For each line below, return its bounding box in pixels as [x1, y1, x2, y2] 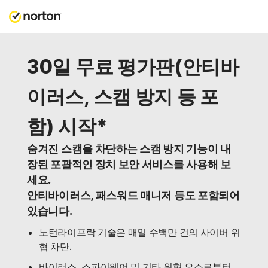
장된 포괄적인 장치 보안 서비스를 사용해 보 [27, 158, 231, 170]
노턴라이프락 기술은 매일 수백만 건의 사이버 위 [39, 226, 240, 238]
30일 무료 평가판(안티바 [27, 55, 239, 78]
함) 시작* [27, 115, 108, 138]
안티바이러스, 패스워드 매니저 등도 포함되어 [27, 189, 240, 202]
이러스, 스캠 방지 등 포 [27, 85, 219, 108]
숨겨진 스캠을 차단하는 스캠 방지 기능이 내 [27, 142, 231, 155]
